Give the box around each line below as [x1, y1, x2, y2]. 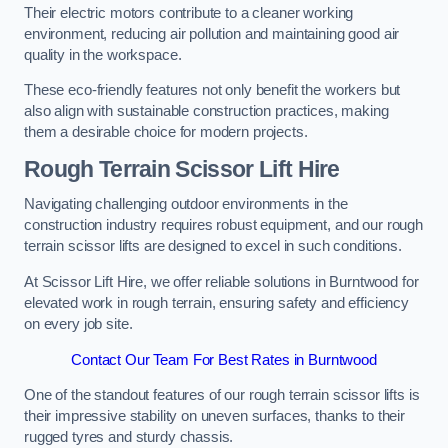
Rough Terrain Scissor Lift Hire [24, 155, 340, 182]
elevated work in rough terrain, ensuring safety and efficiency [24, 295, 409, 311]
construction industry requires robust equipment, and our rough [24, 217, 423, 234]
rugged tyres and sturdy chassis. [24, 429, 234, 446]
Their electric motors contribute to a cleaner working [24, 4, 354, 21]
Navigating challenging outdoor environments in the [24, 196, 348, 213]
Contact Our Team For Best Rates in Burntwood [71, 351, 377, 368]
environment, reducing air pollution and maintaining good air [24, 25, 400, 42]
